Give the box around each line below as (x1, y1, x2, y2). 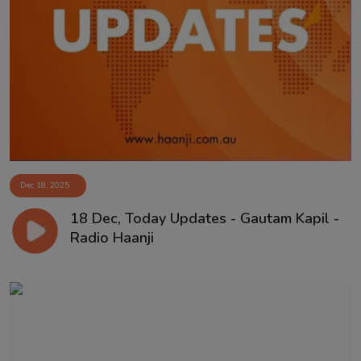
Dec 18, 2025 (20, 180, 69, 192)
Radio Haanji (69, 227, 154, 247)
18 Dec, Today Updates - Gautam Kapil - (69, 208, 339, 228)
